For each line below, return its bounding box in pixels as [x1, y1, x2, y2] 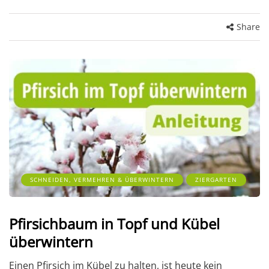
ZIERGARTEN [195, 175, 237, 184]
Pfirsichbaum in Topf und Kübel [9, 213, 220, 234]
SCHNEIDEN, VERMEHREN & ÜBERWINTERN [30, 175, 174, 184]
